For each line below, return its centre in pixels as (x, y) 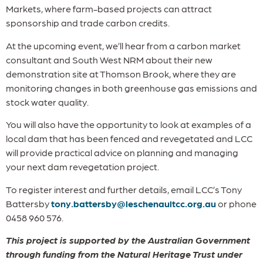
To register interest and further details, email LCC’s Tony (124, 189)
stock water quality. (47, 102)
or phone (236, 203)
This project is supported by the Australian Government (128, 240)
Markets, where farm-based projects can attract (109, 9)
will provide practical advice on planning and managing (122, 153)
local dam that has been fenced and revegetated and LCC (129, 139)
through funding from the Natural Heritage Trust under (124, 254)
